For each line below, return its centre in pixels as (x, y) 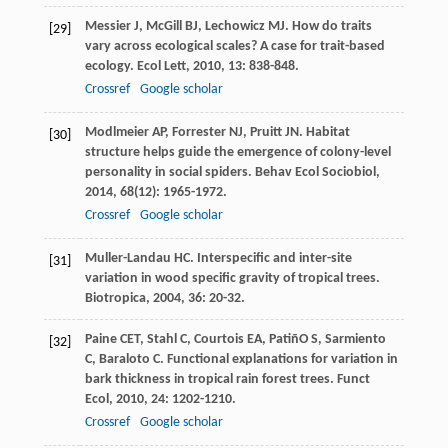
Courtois (218, 339)
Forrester (198, 132)
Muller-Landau (127, 258)
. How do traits (328, 26)
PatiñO (288, 339)
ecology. (110, 66)
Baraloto (124, 359)
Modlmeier (116, 132)
